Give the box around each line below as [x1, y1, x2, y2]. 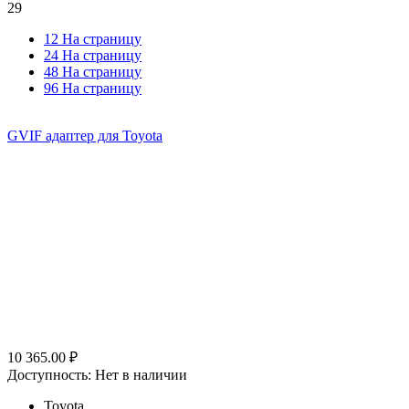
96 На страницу [44, 80, 142, 97]
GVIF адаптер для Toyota [7, 128, 163, 144]
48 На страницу [44, 64, 142, 80]
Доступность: [7, 367, 91, 383]
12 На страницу [44, 31, 142, 47]
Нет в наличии [95, 367, 187, 383]
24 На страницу [44, 47, 142, 64]
